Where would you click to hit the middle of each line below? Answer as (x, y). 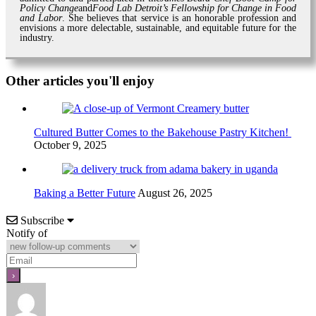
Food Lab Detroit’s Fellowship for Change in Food (194, 8)
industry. (37, 37)
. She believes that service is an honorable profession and (180, 18)
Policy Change (49, 8)
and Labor (41, 18)
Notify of (27, 233)
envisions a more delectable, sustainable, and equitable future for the (158, 28)
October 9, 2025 (70, 145)
